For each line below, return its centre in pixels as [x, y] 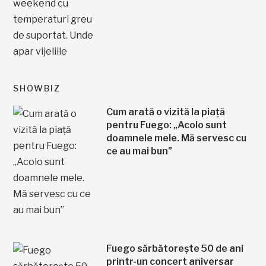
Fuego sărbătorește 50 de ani [175, 248]
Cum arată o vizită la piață [165, 112]
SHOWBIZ [37, 88]
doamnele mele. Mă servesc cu [176, 138]
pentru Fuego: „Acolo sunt [166, 125]
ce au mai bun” [139, 151]
